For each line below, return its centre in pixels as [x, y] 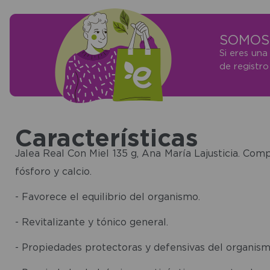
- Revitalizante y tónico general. [91, 221]
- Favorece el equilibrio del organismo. [107, 196]
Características [106, 137]
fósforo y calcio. [53, 171]
